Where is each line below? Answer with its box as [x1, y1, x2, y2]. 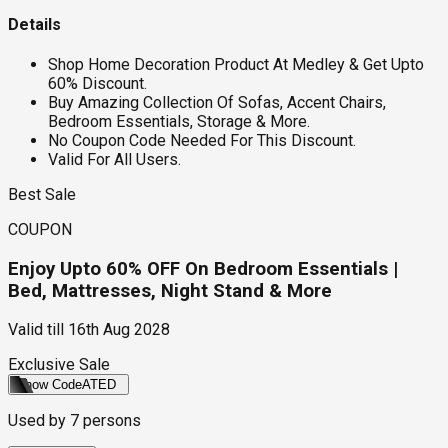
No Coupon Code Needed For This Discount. [48, 130, 356, 150]
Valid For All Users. [48, 149, 181, 169]
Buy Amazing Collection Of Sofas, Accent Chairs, [48, 92, 386, 112]
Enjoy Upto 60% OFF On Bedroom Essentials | [8, 257, 398, 280]
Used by [8, 411, 70, 431]
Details [8, 14, 61, 34]
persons [79, 411, 141, 431]
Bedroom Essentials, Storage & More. [48, 111, 310, 131]
